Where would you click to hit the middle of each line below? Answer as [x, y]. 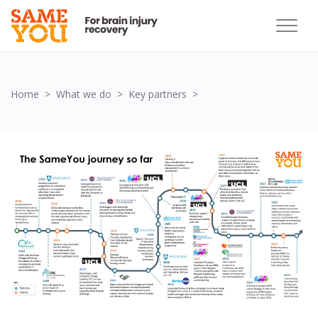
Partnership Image [245, 93]
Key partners [158, 94]
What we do [84, 94]
